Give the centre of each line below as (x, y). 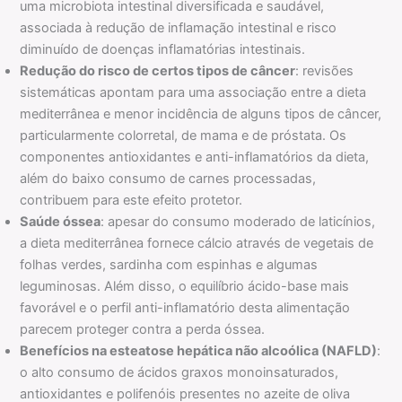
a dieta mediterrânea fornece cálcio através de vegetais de (197, 244)
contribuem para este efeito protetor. (131, 201)
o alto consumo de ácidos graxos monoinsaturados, (179, 373)
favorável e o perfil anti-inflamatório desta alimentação (185, 308)
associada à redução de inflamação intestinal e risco (179, 28)
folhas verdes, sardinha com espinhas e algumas (169, 265)
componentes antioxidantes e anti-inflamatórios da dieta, (195, 157)
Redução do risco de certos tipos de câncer (158, 71)
